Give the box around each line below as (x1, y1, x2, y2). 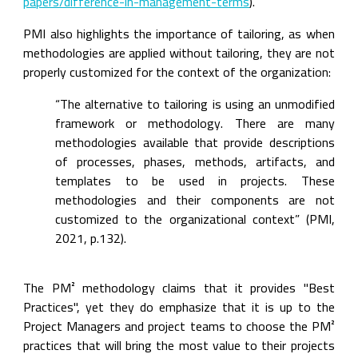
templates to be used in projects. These (55, 169, 335, 193)
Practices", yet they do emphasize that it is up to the (23, 295, 335, 319)
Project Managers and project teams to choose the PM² (23, 314, 335, 338)
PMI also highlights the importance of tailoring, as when (23, 22, 335, 46)
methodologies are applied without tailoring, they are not (23, 41, 335, 65)
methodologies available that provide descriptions (55, 130, 335, 154)
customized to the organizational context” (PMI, (55, 207, 335, 231)
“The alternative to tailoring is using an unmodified (55, 92, 335, 116)
